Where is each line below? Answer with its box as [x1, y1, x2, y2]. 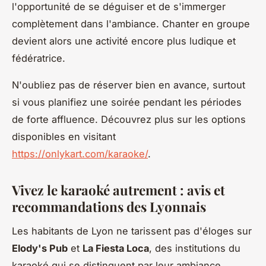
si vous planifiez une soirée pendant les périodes [12, 96, 242, 109]
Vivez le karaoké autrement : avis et [12, 181, 225, 199]
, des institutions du [149, 242, 240, 254]
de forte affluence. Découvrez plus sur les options [12, 113, 246, 126]
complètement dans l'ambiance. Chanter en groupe [12, 18, 250, 30]
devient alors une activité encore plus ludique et [12, 35, 236, 47]
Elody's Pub [12, 242, 68, 254]
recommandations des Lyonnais [12, 198, 206, 216]
